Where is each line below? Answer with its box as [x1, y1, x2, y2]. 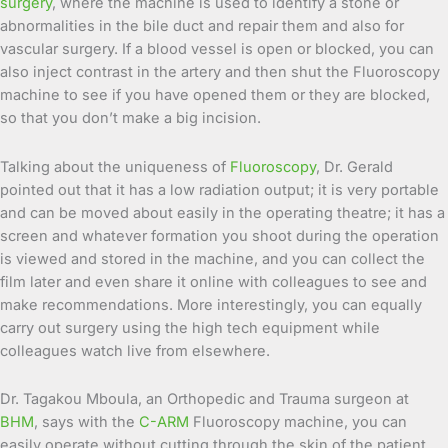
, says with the [34, 413, 139, 432]
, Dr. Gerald [316, 157, 393, 176]
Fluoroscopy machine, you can [189, 413, 407, 432]
